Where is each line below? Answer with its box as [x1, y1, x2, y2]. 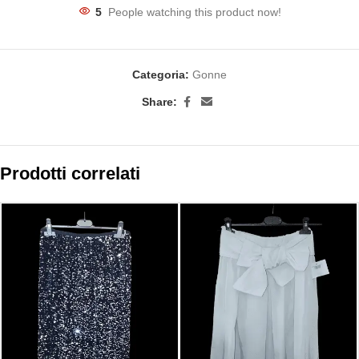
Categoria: [132, 67, 189, 81]
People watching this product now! [107, 5, 281, 18]
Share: [142, 95, 177, 109]
